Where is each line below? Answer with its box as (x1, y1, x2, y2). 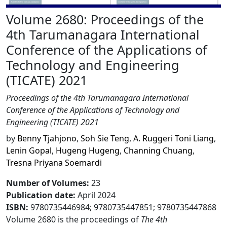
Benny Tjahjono (17, 133, 77, 144)
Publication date (6, 190, 73, 201)
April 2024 (78, 190, 116, 201)
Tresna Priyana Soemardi (6, 157, 102, 169)
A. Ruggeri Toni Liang (133, 133, 214, 144)
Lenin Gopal (6, 145, 52, 157)
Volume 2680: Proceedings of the (6, 11, 204, 28)
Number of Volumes (6, 177, 87, 189)
